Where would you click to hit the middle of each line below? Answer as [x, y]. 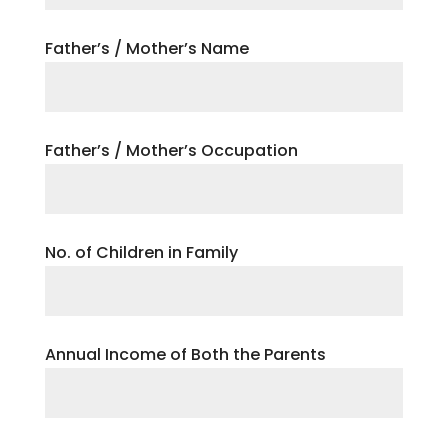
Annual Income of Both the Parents [185, 354]
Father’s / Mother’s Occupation [171, 150]
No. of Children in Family [141, 252]
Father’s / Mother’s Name [146, 48]
